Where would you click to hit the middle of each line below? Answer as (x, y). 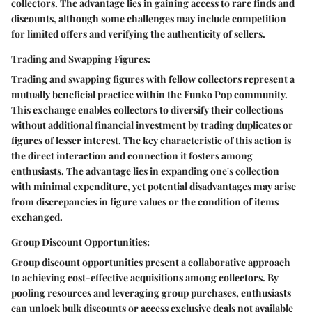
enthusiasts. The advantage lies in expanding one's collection (145, 171)
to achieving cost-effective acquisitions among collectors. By (145, 278)
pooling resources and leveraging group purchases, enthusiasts (151, 293)
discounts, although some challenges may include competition (149, 19)
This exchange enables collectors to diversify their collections (147, 110)
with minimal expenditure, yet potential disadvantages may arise (154, 187)
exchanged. (37, 217)
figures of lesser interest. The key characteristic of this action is (151, 141)
